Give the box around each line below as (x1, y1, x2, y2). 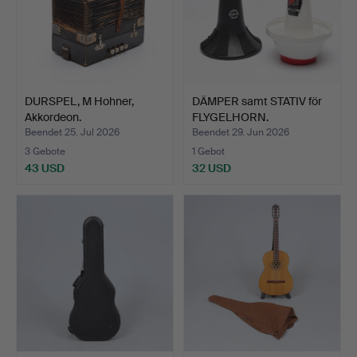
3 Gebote (25, 144, 65, 158)
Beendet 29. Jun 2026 (192, 125, 289, 139)
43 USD (25, 160, 65, 175)
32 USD (192, 160, 231, 175)
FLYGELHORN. (192, 109, 269, 124)
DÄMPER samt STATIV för (192, 93, 322, 108)
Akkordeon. (25, 109, 81, 124)
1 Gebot (192, 144, 225, 158)
